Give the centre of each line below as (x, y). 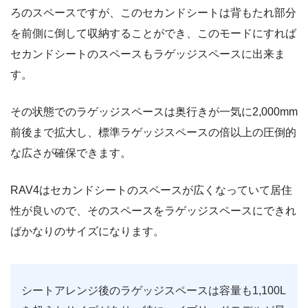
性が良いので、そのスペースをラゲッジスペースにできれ (153, 210)
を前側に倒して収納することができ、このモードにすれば (153, 33)
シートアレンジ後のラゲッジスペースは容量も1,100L (154, 290)
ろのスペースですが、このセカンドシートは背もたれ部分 (153, 12)
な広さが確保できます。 (71, 153)
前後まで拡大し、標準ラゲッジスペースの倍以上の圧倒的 (153, 132)
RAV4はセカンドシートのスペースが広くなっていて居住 (151, 190)
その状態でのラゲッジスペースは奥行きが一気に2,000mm (154, 111)
